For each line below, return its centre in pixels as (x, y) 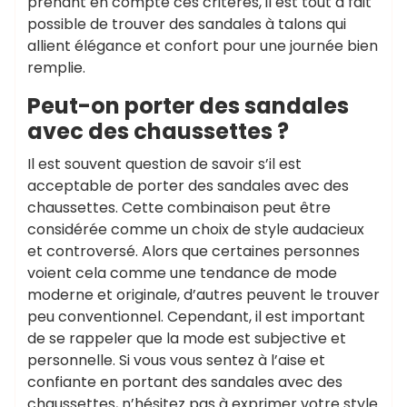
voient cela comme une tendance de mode (182, 273)
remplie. (56, 68)
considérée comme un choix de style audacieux (196, 229)
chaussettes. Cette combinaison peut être (179, 208)
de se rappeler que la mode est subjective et (187, 338)
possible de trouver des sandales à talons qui (187, 24)
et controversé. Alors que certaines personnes (194, 251)
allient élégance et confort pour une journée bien (203, 46)
